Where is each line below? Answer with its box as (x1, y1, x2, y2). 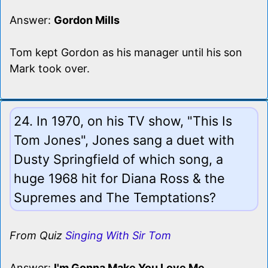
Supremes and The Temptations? (14, 189, 216, 205)
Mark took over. (10, 62, 90, 75)
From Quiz (10, 229, 65, 242)
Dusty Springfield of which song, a (14, 151, 223, 167)
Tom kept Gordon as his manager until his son (10, 45, 242, 59)
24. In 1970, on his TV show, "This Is (14, 112, 232, 129)
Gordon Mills (54, 13, 120, 26)
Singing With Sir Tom (65, 229, 171, 242)
